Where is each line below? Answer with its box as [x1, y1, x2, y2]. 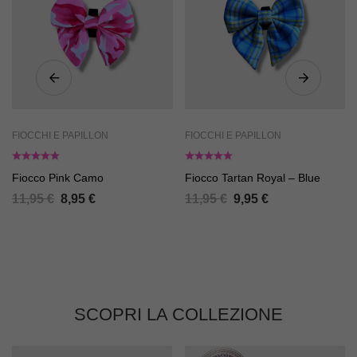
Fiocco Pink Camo [12, 171, 104, 184]
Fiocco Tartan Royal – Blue [184, 171, 320, 184]
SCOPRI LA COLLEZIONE [74, 304, 283, 324]
